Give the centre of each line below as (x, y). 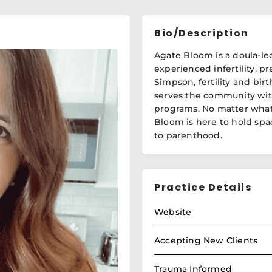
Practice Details (203, 187)
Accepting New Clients (206, 240)
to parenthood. (188, 135)
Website (173, 212)
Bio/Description (202, 33)
